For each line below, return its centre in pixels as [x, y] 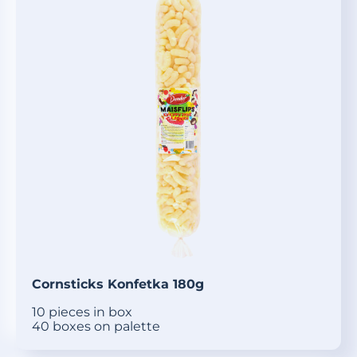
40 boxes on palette [96, 327]
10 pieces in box [82, 312]
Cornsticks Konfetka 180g [118, 284]
